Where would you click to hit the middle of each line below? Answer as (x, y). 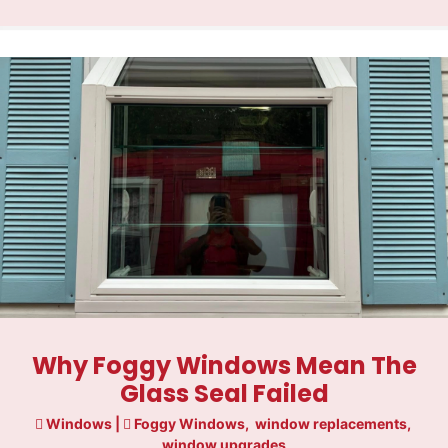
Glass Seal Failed (224, 393)
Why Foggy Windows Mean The (224, 365)
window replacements (330, 423)
